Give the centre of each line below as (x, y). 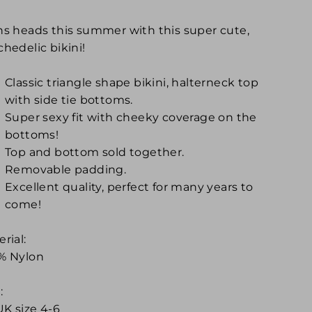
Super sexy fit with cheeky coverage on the (131, 117)
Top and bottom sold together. (95, 152)
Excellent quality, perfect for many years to (129, 187)
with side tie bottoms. (69, 100)
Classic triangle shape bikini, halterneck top (132, 82)
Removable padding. (66, 169)
